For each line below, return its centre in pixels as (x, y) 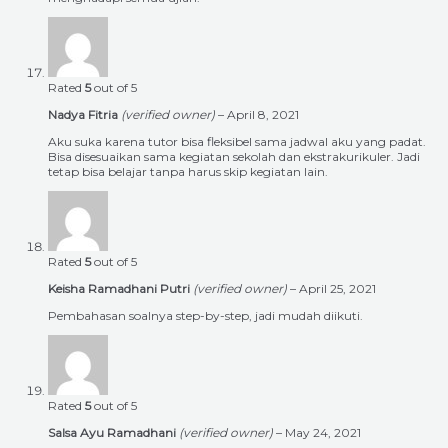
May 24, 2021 (323, 433)
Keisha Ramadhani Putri (120, 289)
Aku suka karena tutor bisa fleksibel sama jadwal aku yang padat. (237, 142)
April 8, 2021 (263, 115)
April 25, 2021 (337, 289)
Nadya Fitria (84, 115)
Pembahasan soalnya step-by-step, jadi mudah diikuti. (205, 316)
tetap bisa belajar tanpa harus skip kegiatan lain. (188, 172)
